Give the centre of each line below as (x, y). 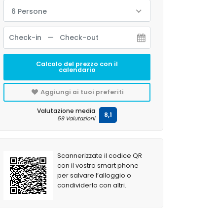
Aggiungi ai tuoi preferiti (81, 92)
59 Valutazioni (76, 118)
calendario (77, 70)
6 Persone (29, 11)
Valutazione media (66, 111)
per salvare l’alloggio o (94, 175)
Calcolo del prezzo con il (77, 64)
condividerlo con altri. (92, 185)
